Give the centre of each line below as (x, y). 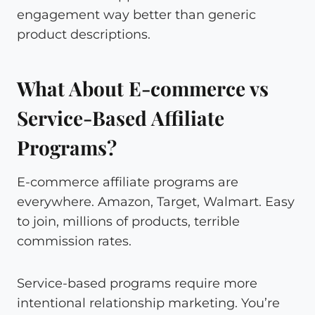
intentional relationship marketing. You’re (148, 303)
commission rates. (74, 241)
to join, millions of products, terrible (128, 221)
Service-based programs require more (137, 283)
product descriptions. (84, 34)
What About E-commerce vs (143, 88)
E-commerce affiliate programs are (128, 182)
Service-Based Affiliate (121, 117)
